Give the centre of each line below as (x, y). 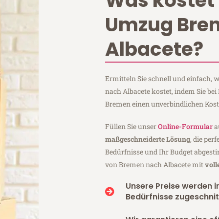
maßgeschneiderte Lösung (148, 139)
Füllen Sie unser (132, 126)
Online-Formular (186, 126)
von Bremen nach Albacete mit (155, 164)
